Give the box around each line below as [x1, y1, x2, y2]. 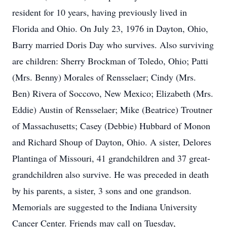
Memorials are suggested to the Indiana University [12, 201, 197, 213]
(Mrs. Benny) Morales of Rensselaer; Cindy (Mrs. [12, 71, 196, 83]
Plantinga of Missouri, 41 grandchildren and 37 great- [12, 152, 210, 164]
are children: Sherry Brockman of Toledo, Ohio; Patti [12, 55, 208, 67]
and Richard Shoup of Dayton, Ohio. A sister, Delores [12, 136, 211, 148]
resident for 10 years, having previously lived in [12, 6, 187, 18]
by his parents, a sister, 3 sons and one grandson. [12, 184, 192, 197]
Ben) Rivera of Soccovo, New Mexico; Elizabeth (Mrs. [12, 87, 213, 99]
